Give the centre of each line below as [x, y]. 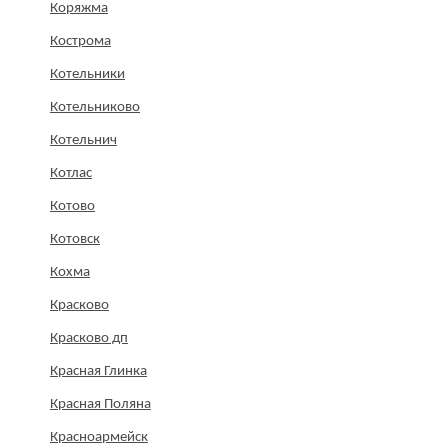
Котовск [75, 240]
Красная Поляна [100, 405]
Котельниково [95, 108]
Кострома [80, 42]
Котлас [71, 174]
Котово [72, 207]
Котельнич [83, 141]
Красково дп [89, 339]
